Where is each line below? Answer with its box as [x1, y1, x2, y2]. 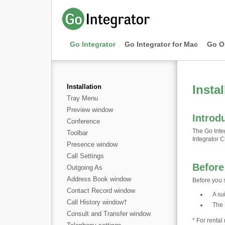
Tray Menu [67, 94, 98, 102]
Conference [67, 118, 100, 125]
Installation [67, 83, 101, 90]
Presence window [67, 141, 118, 148]
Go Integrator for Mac [125, 40, 198, 48]
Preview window [67, 106, 113, 114]
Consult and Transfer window [67, 210, 151, 217]
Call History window [67, 198, 124, 206]
